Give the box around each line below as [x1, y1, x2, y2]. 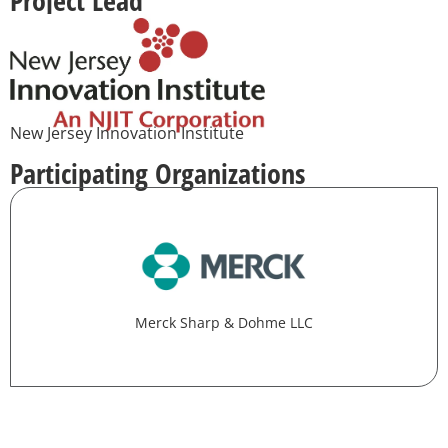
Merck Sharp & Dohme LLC [135, 313, 313, 333]
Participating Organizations [10, 154, 305, 193]
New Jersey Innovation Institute [10, 122, 244, 145]
